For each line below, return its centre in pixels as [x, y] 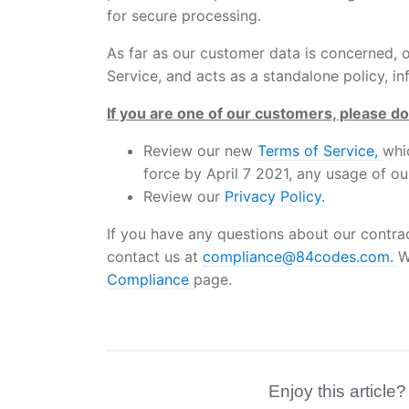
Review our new [200, 151]
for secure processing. [184, 16]
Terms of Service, [320, 151]
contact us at [155, 257]
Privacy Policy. [275, 196]
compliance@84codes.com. [300, 257]
